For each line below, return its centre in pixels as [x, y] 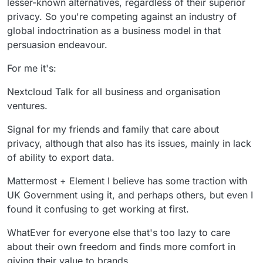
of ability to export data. [61, 158]
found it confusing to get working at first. [98, 209]
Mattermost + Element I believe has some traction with [127, 181]
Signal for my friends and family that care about [113, 129]
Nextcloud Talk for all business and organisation [114, 92]
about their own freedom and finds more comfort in [121, 247]
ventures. [27, 106]
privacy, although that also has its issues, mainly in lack [129, 144]
